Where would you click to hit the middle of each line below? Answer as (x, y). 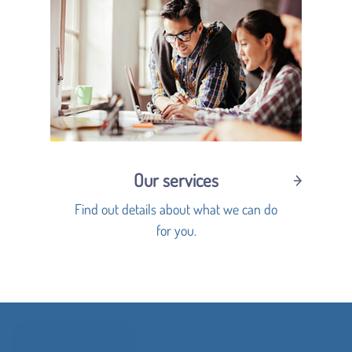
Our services (176, 180)
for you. (176, 230)
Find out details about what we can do (176, 209)
